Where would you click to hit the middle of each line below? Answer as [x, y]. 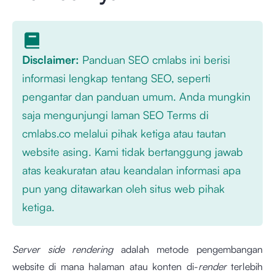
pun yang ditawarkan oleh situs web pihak [123, 188]
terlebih [245, 266]
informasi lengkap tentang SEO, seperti [116, 78]
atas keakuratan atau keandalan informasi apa [131, 170]
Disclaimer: [51, 60]
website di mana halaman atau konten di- [105, 266]
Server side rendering [63, 249]
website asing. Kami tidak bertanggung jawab [133, 152]
